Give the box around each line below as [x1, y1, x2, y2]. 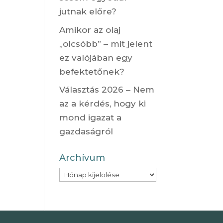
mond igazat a [59, 112, 122, 123]
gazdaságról [59, 126, 113, 137]
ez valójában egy [59, 52, 133, 63]
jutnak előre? [59, 6, 117, 17]
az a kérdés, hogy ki [59, 99, 146, 109]
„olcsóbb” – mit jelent [59, 38, 153, 49]
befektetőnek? [59, 66, 125, 77]
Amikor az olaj [59, 24, 121, 35]
